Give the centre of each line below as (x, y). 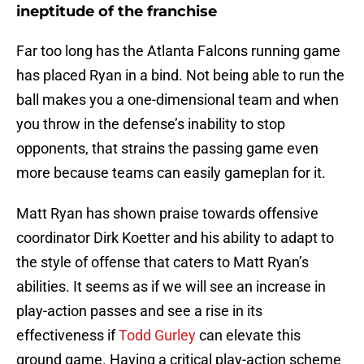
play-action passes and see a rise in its (139, 311)
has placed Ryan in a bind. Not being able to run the (180, 76)
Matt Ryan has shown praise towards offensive (167, 214)
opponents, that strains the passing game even (167, 149)
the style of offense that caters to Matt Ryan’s (162, 262)
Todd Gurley (157, 336)
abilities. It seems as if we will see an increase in (171, 287)
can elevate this (248, 336)
